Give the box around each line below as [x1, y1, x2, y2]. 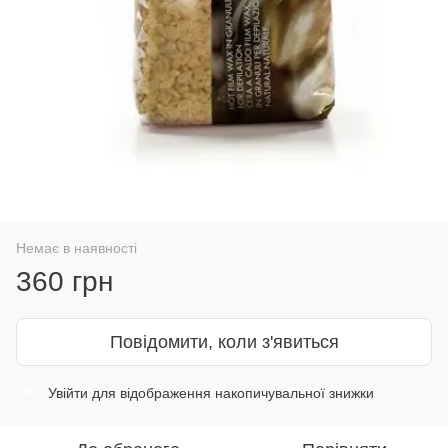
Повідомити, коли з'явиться [109, 331, 339, 352]
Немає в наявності [16, 239, 137, 256]
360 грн [16, 265, 113, 297]
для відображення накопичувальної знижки [88, 384, 374, 401]
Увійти [48, 384, 88, 401]
